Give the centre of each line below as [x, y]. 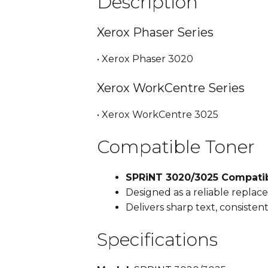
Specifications [157, 240]
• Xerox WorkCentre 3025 [158, 115]
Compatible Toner [176, 147]
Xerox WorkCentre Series [171, 88]
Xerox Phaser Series [155, 33]
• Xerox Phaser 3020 [145, 59]
